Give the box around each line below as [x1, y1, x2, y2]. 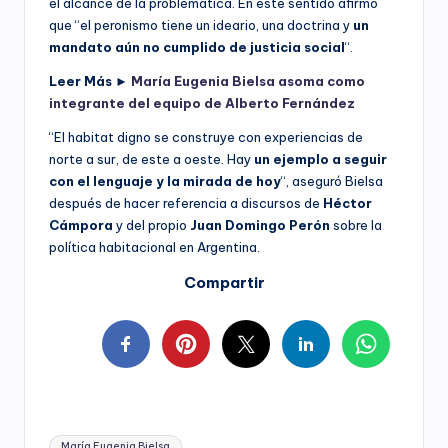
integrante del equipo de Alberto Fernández [49, 94, 355, 111]
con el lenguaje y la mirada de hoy [49, 172, 281, 189]
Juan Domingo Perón [190, 216, 330, 233]
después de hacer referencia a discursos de [49, 194, 323, 211]
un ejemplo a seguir [254, 150, 387, 167]
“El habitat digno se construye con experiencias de [49, 128, 363, 145]
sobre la [330, 216, 382, 233]
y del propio [113, 216, 190, 233]
